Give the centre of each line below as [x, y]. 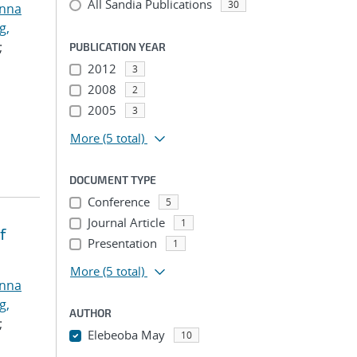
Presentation [122, 243]
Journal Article [126, 222]
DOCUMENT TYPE [113, 180]
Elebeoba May [126, 335]
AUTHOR [90, 313]
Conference [118, 202]
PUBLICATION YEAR [118, 47]
